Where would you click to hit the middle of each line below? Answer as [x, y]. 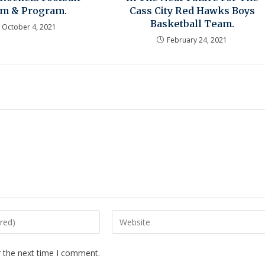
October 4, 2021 [29, 27]
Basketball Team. [192, 24]
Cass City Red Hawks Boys [192, 11]
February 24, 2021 [197, 40]
